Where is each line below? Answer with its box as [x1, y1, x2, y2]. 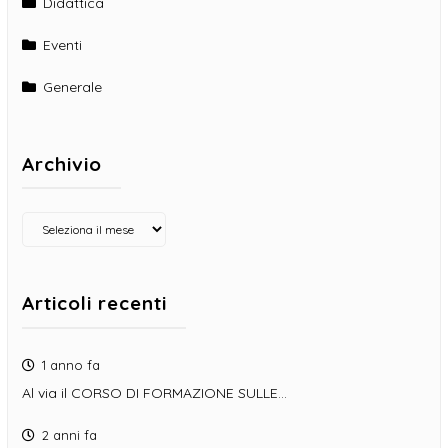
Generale [43, 77, 102, 96]
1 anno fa [41, 357, 100, 374]
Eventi [43, 35, 82, 54]
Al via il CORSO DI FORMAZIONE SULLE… [22, 384, 287, 403]
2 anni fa [41, 427, 97, 444]
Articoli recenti [22, 291, 167, 316]
